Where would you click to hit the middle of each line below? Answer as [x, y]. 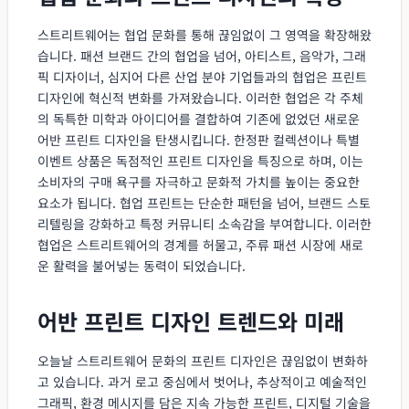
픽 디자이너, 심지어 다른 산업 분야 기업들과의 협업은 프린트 [202, 76]
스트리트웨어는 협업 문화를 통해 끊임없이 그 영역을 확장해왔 [204, 34]
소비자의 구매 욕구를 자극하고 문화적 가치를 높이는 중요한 [199, 181]
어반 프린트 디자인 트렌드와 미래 [191, 320]
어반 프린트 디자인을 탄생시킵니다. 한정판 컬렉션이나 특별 [199, 139]
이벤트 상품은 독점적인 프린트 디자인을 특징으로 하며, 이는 [200, 160]
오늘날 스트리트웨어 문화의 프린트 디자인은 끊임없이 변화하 [203, 360]
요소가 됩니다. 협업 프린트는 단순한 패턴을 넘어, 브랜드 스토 [204, 202]
